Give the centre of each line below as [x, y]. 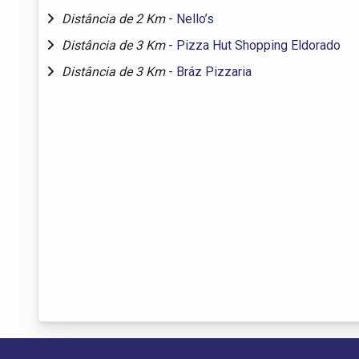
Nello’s [195, 18]
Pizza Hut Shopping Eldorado [258, 45]
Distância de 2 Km [115, 18]
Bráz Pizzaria [214, 71]
